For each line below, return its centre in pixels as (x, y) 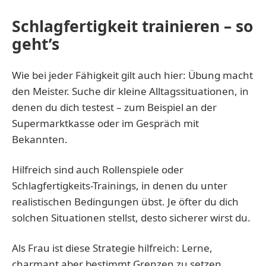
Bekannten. (40, 139)
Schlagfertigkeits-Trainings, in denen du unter (120, 185)
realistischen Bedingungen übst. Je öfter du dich (125, 201)
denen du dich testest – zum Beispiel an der (114, 107)
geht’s (36, 44)
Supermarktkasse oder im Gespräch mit (105, 123)
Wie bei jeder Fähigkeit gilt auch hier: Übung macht (132, 75)
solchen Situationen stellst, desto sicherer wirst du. (131, 217)
